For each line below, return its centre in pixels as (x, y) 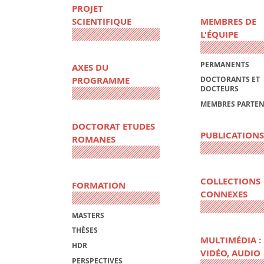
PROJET (88, 9)
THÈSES (85, 230)
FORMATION (99, 186)
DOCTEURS (219, 89)
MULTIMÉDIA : (230, 240)
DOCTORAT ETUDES (113, 127)
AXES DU (90, 68)
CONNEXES (224, 194)
